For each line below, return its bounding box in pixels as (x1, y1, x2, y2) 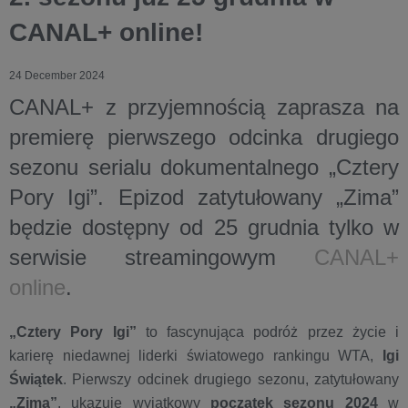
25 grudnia (213, 215, 319, 240)
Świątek (9, 372, 63, 387)
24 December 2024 (9, 69, 105, 82)
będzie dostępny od (9, 215, 214, 240)
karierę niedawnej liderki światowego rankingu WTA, (9, 348, 382, 363)
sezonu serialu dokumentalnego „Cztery (9, 155, 399, 179)
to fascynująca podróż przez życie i (136, 324, 399, 340)
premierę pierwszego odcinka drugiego (9, 125, 399, 149)
